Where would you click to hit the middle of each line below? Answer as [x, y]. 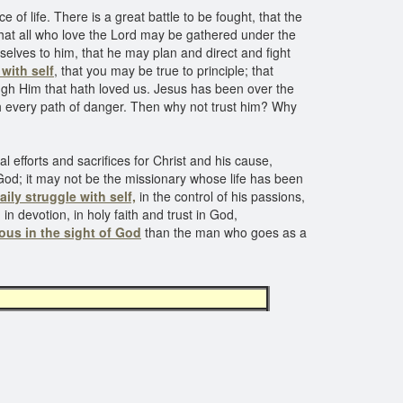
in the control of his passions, [220, 196]
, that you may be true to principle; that [164, 70]
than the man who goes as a [224, 232]
